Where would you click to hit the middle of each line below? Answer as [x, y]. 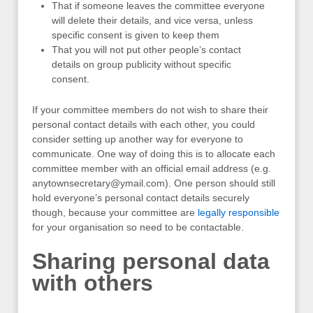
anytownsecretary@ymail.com [99, 183]
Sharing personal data [151, 262]
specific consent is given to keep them [136, 35]
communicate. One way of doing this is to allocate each [154, 153]
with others [93, 283]
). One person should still [220, 183]
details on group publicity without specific [141, 65]
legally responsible [239, 212]
